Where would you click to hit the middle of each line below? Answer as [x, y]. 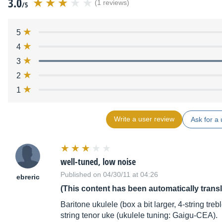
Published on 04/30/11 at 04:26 [109, 175]
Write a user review [144, 119]
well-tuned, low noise [98, 162]
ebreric [28, 177]
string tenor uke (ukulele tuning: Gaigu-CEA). [139, 216]
